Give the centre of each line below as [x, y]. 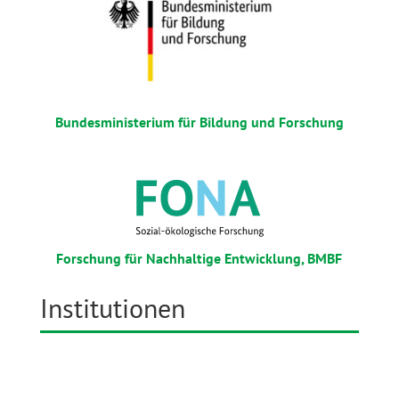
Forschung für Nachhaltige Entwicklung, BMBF [199, 259]
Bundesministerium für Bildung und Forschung [199, 122]
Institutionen [112, 308]
